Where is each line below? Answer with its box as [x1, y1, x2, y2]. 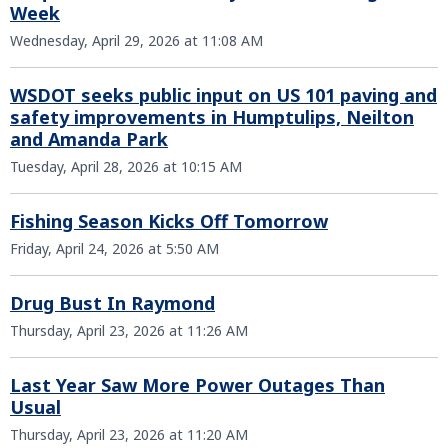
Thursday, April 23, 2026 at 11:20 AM [10, 425, 248, 444]
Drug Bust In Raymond [10, 291, 215, 315]
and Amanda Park [10, 127, 168, 151]
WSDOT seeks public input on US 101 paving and [10, 83, 437, 107]
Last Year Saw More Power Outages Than [10, 373, 385, 397]
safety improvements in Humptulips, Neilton [10, 105, 414, 129]
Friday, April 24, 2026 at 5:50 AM [10, 239, 219, 258]
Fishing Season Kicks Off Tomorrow [10, 209, 328, 233]
